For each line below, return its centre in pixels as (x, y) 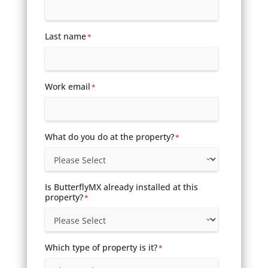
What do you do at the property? (109, 136)
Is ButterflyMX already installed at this (121, 187)
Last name (65, 36)
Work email (67, 86)
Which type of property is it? (101, 247)
